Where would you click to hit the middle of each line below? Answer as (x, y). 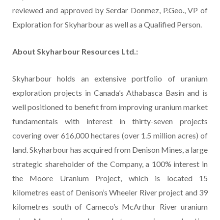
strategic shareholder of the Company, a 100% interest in (110, 164)
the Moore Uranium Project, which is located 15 (110, 178)
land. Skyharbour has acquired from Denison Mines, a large (110, 150)
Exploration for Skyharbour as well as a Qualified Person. (107, 25)
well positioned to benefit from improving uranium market (110, 107)
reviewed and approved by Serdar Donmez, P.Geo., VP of (110, 10)
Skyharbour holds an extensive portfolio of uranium (110, 79)
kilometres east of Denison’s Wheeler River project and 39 (110, 192)
